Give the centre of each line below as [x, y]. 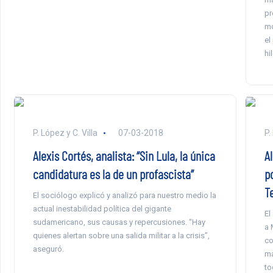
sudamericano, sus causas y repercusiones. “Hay [119, 222]
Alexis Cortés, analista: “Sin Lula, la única [124, 155]
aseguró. [48, 249]
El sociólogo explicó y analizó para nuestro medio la [124, 195]
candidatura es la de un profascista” [113, 174]
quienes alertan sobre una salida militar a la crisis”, [121, 236]
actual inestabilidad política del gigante [102, 209]
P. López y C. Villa [65, 133]
